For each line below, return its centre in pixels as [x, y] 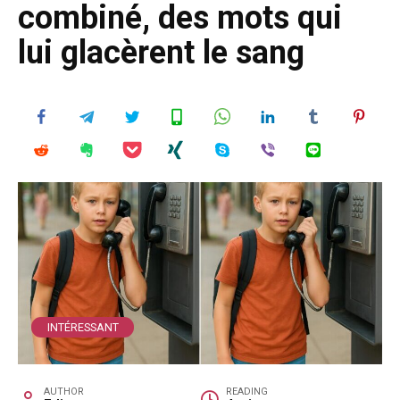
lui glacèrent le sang [161, 53]
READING [246, 391]
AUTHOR [63, 391]
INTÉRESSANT [83, 327]
